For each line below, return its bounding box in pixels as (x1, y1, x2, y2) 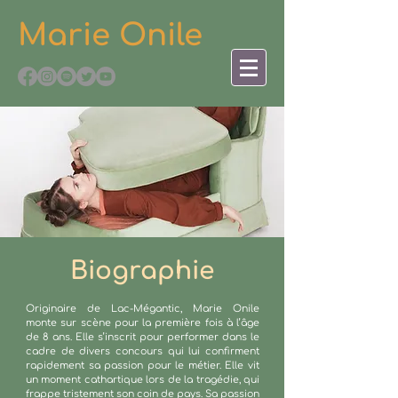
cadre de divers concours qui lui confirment (26, 346, 259, 357)
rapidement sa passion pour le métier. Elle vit (26, 360, 259, 371)
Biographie (70, 257, 214, 285)
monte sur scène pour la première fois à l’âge (26, 317, 259, 329)
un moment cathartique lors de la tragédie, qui (26, 374, 259, 386)
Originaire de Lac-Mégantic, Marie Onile (26, 303, 259, 314)
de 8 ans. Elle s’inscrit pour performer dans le (26, 331, 259, 343)
